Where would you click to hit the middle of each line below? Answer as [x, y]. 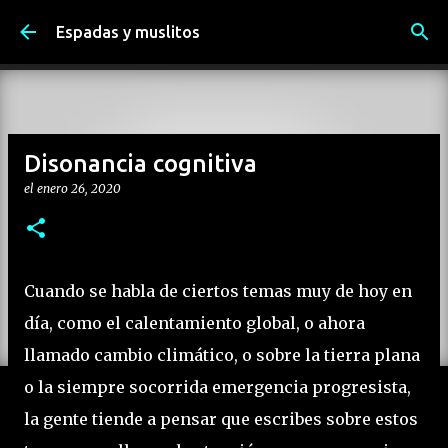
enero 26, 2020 [79, 188]
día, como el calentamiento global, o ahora [194, 323]
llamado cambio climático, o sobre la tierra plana [222, 355]
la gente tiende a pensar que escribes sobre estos [221, 419]
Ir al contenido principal [224, 25]
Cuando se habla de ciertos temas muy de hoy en [218, 291]
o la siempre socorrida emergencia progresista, [217, 387]
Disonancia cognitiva [140, 163]
